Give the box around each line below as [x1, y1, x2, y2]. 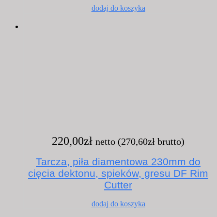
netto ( [95, 136, 121, 147]
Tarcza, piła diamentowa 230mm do [36, 156, 201, 168]
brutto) [155, 136, 185, 147]
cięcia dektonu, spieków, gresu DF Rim [28, 168, 208, 179]
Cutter [104, 179, 132, 191]
